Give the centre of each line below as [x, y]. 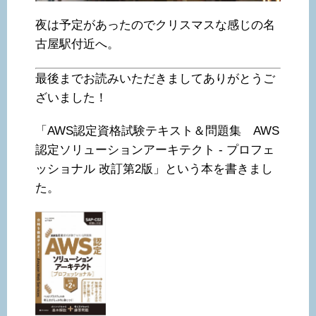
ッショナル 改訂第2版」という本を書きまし [154, 169]
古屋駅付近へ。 [77, 44]
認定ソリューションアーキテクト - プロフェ [155, 150]
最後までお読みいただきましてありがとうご [155, 79]
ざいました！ [71, 98]
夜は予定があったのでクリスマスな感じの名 [155, 25]
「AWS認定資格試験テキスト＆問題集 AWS [157, 131]
